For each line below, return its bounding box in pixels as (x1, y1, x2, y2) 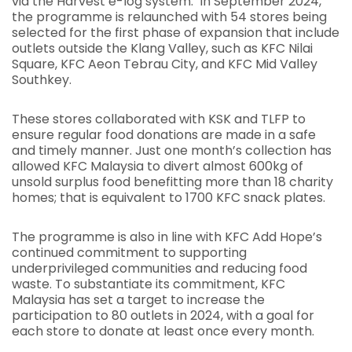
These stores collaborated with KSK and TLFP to (12, 109, 306, 128)
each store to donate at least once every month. (12, 321, 321, 340)
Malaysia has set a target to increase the (12, 290, 265, 309)
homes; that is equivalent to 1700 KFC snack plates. (12, 188, 335, 207)
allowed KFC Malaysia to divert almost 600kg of (12, 156, 303, 175)
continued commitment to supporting (12, 243, 247, 262)
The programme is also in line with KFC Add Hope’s (12, 227, 322, 246)
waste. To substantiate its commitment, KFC (12, 274, 285, 293)
